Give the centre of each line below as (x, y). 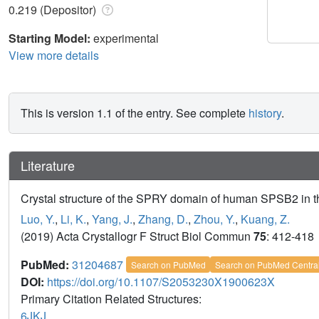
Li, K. (73, 219)
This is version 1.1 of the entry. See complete (135, 113)
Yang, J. (112, 219)
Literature (48, 165)
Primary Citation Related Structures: (113, 298)
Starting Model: (51, 38)
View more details (54, 55)
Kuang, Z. (265, 219)
